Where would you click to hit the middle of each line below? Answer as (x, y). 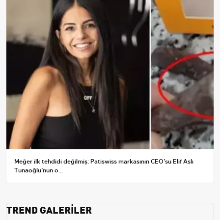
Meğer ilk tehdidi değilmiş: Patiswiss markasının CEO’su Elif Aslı (104, 162)
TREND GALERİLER (49, 209)
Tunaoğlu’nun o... (39, 171)
